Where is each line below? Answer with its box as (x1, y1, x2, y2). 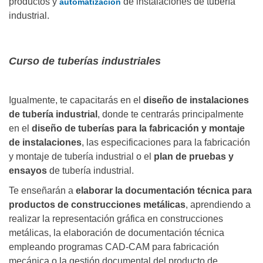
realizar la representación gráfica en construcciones (9, 214, 223, 224)
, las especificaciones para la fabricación (82, 137, 250, 148)
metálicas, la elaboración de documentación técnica (9, 228, 224, 238)
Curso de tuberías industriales (9, 55, 161, 68)
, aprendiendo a (186, 200, 251, 210)
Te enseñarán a (9, 186, 73, 196)
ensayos (9, 166, 47, 176)
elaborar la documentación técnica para (73, 186, 252, 196)
